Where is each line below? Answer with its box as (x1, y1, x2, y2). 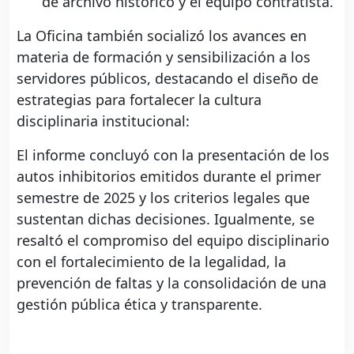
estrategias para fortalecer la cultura (17, 89, 262, 109)
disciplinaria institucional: (17, 111, 190, 130)
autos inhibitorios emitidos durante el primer (17, 166, 321, 186)
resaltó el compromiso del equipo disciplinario (17, 230, 330, 250)
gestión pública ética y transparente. (17, 294, 262, 314)
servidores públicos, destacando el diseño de (17, 68, 318, 88)
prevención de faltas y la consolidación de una (17, 273, 326, 292)
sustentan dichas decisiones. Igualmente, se (17, 209, 314, 228)
